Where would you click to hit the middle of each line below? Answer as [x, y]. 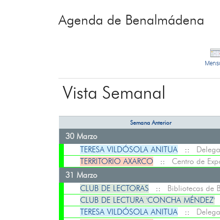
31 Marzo [81, 175]
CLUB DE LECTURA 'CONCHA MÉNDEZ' [147, 200]
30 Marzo [81, 136]
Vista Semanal [114, 92]
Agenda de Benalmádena [132, 20]
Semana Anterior [151, 123]
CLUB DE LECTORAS [114, 188]
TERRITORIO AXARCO [116, 161]
